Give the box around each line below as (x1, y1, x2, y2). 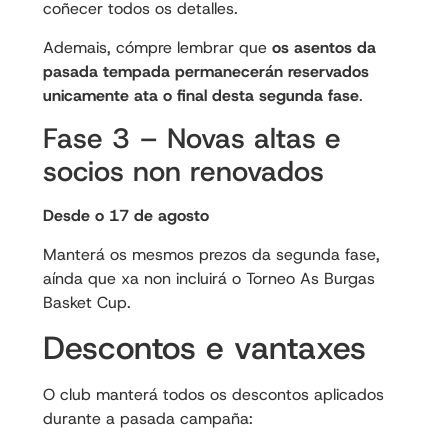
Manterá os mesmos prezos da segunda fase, (42, 243, 380, 265)
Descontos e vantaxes (42, 326, 366, 369)
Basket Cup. (42, 291, 131, 313)
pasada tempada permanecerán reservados (42, 60, 369, 82)
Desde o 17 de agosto (42, 205, 209, 227)
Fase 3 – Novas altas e (42, 120, 341, 158)
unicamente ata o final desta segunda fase (42, 84, 359, 106)
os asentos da (271, 36, 376, 58)
